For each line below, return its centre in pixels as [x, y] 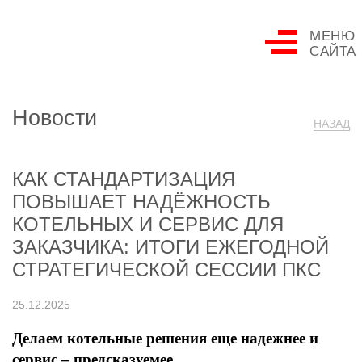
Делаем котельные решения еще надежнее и [165, 338]
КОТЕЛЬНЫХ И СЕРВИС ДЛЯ [148, 224]
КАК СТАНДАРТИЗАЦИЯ [124, 179]
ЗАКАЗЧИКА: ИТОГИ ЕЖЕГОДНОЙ [170, 247]
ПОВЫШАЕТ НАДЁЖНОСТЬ [141, 202]
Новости [55, 118]
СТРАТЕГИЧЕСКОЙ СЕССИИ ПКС [166, 269]
